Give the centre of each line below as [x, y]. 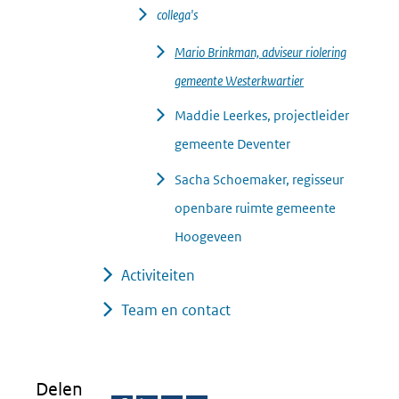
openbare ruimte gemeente [255, 208]
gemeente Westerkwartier [239, 80]
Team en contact [176, 310]
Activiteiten [158, 275]
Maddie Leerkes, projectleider [262, 116]
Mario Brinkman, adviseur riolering [261, 52]
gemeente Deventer [232, 144]
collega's [177, 14]
